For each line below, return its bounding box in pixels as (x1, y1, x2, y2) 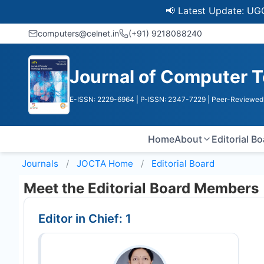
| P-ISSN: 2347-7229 (136, 95, 206, 104)
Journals (22, 158, 58, 169)
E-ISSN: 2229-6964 (70, 95, 134, 104)
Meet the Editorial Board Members (24, 180, 259, 197)
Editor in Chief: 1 (38, 212, 131, 226)
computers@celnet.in (38, 28, 119, 38)
